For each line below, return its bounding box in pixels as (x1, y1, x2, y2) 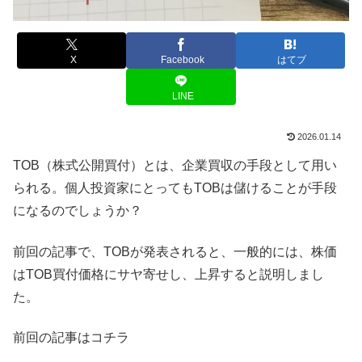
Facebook (161, 53, 204, 65)
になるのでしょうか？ (13, 204, 142, 218)
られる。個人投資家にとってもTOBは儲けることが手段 (13, 181, 337, 196)
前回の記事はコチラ (13, 330, 129, 344)
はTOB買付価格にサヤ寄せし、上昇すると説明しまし (13, 267, 324, 281)
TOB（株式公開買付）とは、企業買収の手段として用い (13, 158, 337, 173)
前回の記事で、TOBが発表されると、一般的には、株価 (13, 244, 337, 259)
